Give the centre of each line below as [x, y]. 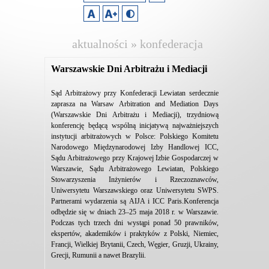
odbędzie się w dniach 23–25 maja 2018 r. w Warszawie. [135, 212]
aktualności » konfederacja [138, 44]
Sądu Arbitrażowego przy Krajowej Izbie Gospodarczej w [135, 158]
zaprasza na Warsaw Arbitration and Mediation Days [135, 104]
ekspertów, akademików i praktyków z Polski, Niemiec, [135, 234]
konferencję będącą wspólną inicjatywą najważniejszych [135, 125]
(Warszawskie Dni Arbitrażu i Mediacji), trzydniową [135, 115]
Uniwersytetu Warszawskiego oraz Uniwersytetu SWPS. [135, 190]
